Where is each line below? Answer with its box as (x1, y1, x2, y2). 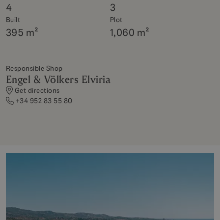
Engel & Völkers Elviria (6, 73, 111, 86)
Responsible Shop (6, 63, 63, 73)
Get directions (15, 85, 60, 95)
